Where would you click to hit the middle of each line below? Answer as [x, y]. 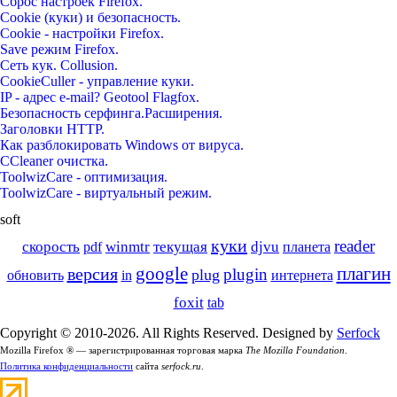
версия [92, 273]
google [161, 273]
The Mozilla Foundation [295, 350]
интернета [302, 275]
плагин [363, 273]
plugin [245, 274]
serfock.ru [181, 366]
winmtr [128, 246]
